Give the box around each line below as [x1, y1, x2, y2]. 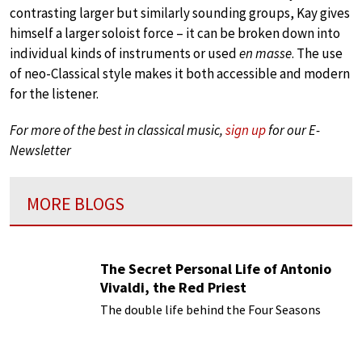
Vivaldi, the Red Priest [100, 277, 246, 297]
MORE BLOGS [27, 192, 124, 216]
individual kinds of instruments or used [10, 44, 239, 63]
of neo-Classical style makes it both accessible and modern [10, 65, 350, 83]
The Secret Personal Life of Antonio [100, 259, 331, 278]
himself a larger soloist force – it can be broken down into [10, 24, 340, 43]
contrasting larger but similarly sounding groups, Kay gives [10, 4, 350, 23]
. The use [292, 44, 343, 63]
